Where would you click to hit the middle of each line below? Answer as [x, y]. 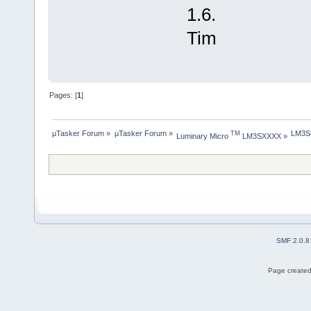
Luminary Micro [203, 136]
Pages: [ [64, 95]
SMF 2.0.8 [293, 240]
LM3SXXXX [260, 136]
